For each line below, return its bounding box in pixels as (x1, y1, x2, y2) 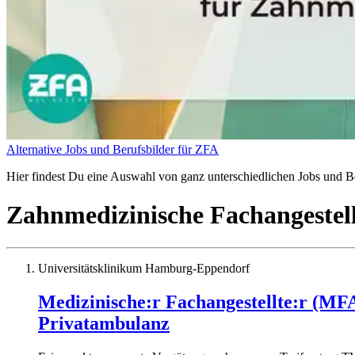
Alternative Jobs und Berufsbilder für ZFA (6, 143, 219, 156)
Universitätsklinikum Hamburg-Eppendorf (38, 261, 250, 275)
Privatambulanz (38, 312, 170, 334)
